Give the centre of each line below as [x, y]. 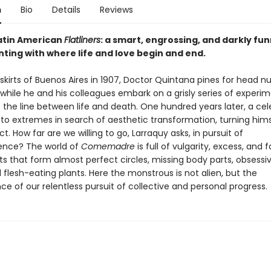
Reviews [116, 10]
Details [66, 10]
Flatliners [82, 40]
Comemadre [108, 146]
